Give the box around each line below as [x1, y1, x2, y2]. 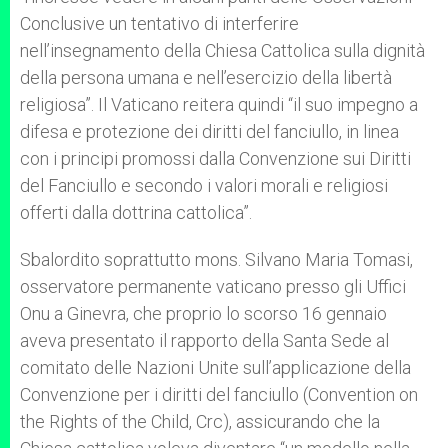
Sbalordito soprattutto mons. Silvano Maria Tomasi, [20, 249, 413, 270]
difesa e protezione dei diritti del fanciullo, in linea [20, 121, 399, 142]
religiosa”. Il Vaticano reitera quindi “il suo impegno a [20, 94, 418, 115]
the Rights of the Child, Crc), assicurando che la [20, 411, 380, 432]
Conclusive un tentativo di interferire [20, 13, 299, 34]
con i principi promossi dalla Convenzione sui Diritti [20, 148, 411, 169]
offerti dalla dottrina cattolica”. [20, 202, 252, 223]
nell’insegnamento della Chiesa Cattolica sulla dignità [20, 40, 425, 61]
